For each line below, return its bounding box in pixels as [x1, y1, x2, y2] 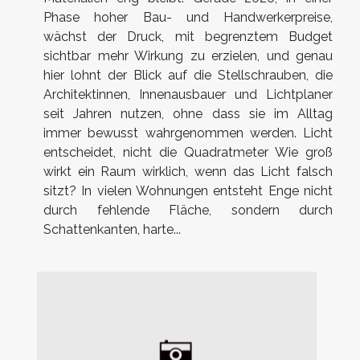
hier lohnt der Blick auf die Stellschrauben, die [43, 67, 333, 83]
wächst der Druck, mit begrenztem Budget [43, 28, 333, 44]
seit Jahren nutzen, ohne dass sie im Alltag [43, 105, 333, 121]
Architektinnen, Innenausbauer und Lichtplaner [43, 86, 333, 102]
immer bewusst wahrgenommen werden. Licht [43, 125, 333, 141]
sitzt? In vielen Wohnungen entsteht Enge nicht [43, 182, 333, 198]
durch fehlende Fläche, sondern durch [43, 202, 333, 218]
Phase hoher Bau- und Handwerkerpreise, [43, 9, 333, 25]
